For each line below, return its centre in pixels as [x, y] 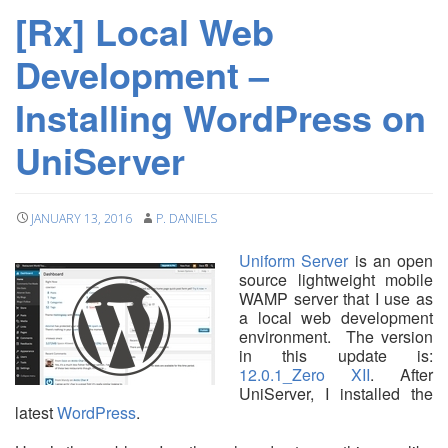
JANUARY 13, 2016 [81, 219]
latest [36, 413]
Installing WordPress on [220, 117]
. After [401, 375]
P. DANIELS [186, 219]
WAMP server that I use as [336, 299]
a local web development [336, 318]
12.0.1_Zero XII [304, 375]
